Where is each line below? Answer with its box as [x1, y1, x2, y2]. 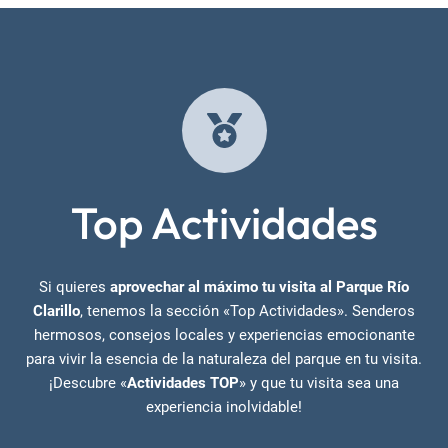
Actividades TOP [127, 374, 239, 393]
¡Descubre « [49, 374, 127, 393]
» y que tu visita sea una [239, 374, 399, 393]
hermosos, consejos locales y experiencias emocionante [33, 326, 415, 345]
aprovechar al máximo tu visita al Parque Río [110, 278, 409, 297]
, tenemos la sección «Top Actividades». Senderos [80, 302, 415, 321]
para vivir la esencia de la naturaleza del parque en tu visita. [26, 350, 422, 369]
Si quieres [39, 278, 110, 297]
